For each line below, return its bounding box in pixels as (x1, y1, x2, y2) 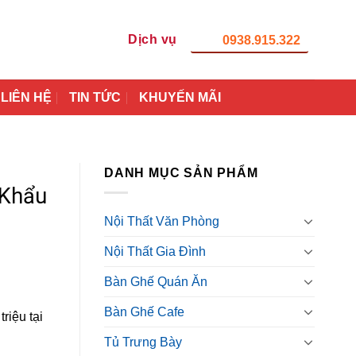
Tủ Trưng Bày (104, 335, 182, 349)
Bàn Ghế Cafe (104, 304, 184, 319)
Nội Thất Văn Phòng (104, 214, 219, 228)
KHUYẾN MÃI (138, 91, 221, 104)
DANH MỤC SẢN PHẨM (104, 166, 258, 180)
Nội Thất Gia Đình (104, 244, 206, 258)
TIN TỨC (69, 91, 122, 104)
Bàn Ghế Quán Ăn (104, 274, 207, 288)
